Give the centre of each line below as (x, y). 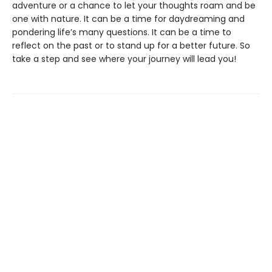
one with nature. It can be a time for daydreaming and (128, 19)
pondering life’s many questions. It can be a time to (122, 32)
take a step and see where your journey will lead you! (124, 59)
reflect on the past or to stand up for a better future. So (131, 46)
